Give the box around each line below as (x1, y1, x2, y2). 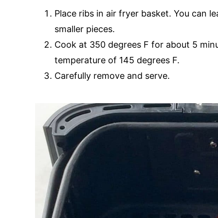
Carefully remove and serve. (54, 71, 170, 81)
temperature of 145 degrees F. (54, 55, 180, 65)
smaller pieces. (54, 24, 115, 34)
